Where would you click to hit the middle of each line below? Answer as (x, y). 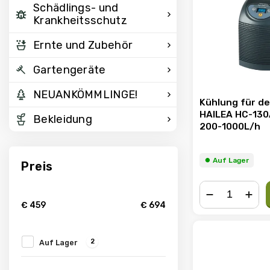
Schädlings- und (76, 8)
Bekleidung (63, 119)
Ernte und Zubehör (83, 45)
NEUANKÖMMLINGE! (86, 95)
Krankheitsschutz (80, 20)
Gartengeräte (70, 70)
